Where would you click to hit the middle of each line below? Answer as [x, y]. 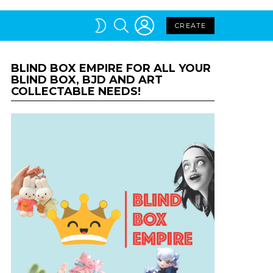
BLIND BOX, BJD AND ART [87, 80]
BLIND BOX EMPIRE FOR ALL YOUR [111, 68]
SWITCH [124, 20]
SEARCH [145, 19]
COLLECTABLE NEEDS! [76, 91]
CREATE [190, 26]
